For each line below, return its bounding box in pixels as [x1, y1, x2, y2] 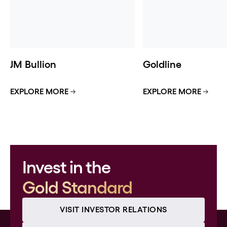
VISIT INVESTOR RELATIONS [60, 205, 167, 214]
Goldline [143, 58, 181, 70]
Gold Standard [22, 177, 132, 198]
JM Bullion [10, 58, 56, 70]
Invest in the [22, 157, 110, 177]
